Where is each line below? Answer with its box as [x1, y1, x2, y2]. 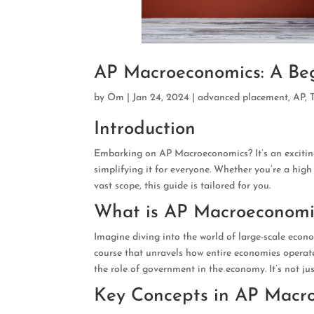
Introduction [94, 119, 196, 139]
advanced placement [198, 92, 289, 103]
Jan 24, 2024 [132, 92, 190, 103]
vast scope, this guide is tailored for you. [94, 180, 271, 191]
